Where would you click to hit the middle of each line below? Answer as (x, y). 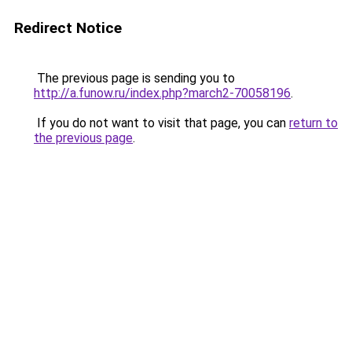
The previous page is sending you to (134, 78)
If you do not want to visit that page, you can (161, 123)
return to (313, 123)
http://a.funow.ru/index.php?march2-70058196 (162, 93)
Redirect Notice (68, 28)
